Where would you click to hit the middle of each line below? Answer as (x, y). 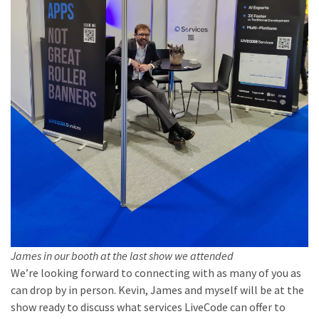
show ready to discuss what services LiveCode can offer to (148, 307)
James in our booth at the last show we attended (122, 256)
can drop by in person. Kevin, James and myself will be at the (157, 290)
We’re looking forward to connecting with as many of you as (156, 273)
